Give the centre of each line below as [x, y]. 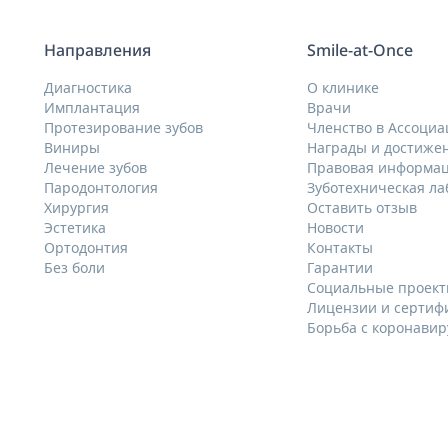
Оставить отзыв [362, 207]
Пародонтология [101, 187]
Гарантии [340, 267]
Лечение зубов [95, 167]
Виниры [72, 147]
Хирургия [76, 207]
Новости [336, 227]
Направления [97, 50]
